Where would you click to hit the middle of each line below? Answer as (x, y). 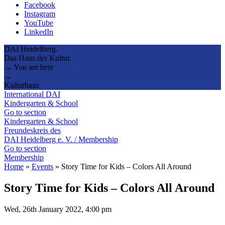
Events (42, 166)
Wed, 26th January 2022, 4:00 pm (58, 209)
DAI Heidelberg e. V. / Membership (61, 139)
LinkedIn (39, 32)
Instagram (40, 14)
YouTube (39, 23)
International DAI (32, 94)
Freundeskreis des (32, 130)
